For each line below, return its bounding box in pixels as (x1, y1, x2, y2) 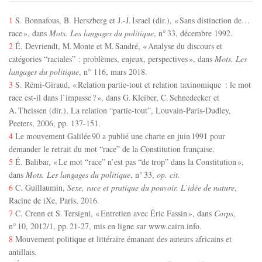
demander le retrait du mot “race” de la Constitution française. (9, 143, 215, 155)
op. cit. (157, 169, 180, 181)
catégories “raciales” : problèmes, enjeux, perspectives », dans (9, 53, 215, 65)
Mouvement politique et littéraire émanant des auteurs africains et (13, 233, 232, 245)
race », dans (9, 27, 49, 39)
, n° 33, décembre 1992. (154, 27, 233, 39)
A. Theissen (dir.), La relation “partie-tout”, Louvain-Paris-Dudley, (9, 105, 231, 116)
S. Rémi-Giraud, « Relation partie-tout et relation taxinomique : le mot (13, 79, 251, 91)
